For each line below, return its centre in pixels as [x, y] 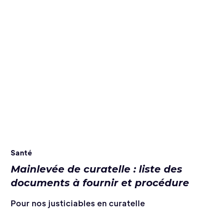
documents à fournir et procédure [100, 183]
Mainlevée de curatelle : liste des [97, 169]
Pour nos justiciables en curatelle [78, 203]
